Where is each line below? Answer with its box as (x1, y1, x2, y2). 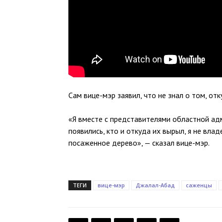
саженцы (186, 181, 212, 189)
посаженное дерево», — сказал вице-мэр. (68, 138, 210, 148)
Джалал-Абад (136, 181, 175, 189)
